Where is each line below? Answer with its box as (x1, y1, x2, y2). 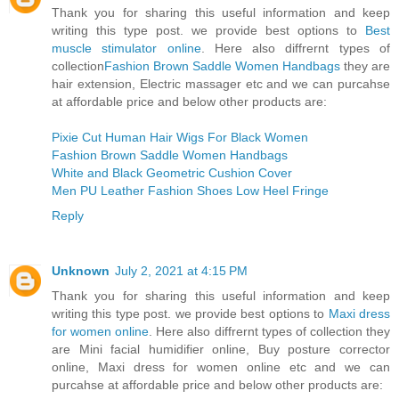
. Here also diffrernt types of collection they (149, 323, 391, 338)
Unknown (52, 263, 110, 278)
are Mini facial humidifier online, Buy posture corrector (52, 341, 390, 356)
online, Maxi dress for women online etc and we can (52, 359, 390, 374)
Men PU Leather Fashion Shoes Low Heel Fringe (52, 183, 329, 198)
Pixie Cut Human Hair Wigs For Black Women (52, 130, 308, 144)
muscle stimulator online (52, 41, 201, 55)
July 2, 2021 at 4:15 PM (115, 263, 248, 278)
